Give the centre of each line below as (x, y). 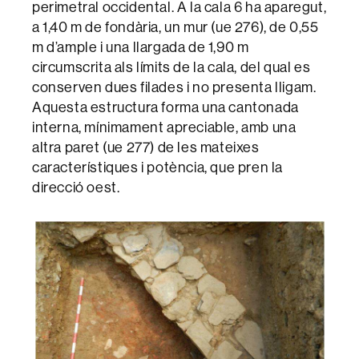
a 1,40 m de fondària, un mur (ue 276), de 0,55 (175, 27)
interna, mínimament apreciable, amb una (164, 127)
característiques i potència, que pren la (158, 167)
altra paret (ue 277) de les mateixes (146, 147)
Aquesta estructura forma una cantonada (165, 107)
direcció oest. (76, 188)
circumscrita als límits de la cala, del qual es (171, 67)
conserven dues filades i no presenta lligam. (174, 87)
